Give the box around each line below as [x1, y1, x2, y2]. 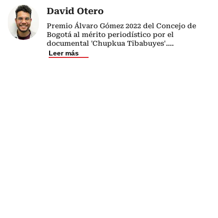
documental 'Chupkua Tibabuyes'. [47, 39, 168, 47]
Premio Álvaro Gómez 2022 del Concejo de [47, 22, 196, 30]
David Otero [47, 6, 104, 16]
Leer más [49, 49, 79, 57]
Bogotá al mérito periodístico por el [47, 31, 174, 38]
